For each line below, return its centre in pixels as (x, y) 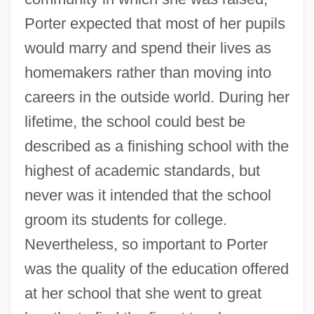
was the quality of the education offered (156, 268)
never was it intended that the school (148, 195)
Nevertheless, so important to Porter (146, 244)
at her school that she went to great (143, 293)
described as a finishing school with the (156, 146)
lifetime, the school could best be (135, 121)
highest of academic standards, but (142, 170)
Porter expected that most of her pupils (155, 23)
